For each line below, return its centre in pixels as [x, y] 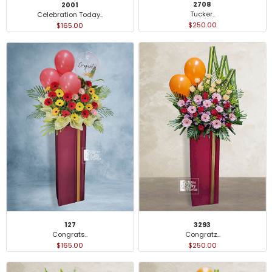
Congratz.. [202, 234]
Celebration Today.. [70, 14]
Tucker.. [202, 14]
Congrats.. [70, 234]
